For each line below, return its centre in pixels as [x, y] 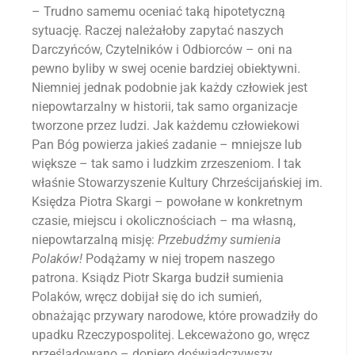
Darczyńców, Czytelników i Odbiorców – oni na [162, 50]
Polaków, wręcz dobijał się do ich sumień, [147, 297]
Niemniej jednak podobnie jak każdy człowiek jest [170, 88]
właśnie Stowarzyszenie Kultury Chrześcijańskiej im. [177, 183]
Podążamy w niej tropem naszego [179, 259]
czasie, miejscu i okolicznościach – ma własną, [164, 221]
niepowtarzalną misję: [95, 240]
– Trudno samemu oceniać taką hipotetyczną [158, 12]
